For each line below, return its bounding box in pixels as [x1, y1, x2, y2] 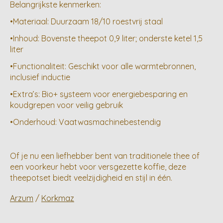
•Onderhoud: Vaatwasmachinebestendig [10, 117, 161, 127]
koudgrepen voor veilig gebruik [10, 100, 123, 111]
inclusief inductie [10, 72, 70, 83]
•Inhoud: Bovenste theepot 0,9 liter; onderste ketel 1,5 [10, 33, 203, 44]
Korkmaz [41, 193, 74, 204]
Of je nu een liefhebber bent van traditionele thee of [10, 151, 200, 161]
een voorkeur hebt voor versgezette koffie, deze [10, 162, 186, 172]
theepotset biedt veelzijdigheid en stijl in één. [10, 173, 172, 183]
